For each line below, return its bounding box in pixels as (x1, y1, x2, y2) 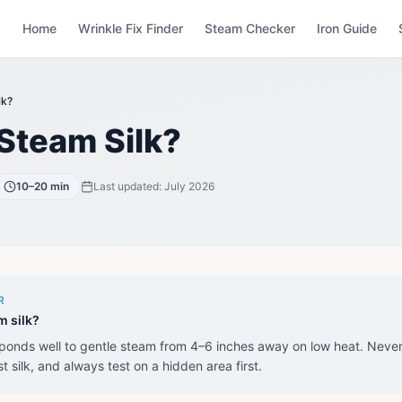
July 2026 (164, 179, 214, 193)
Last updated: (93, 179, 164, 193)
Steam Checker (205, 21, 295, 36)
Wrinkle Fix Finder (78, 21, 183, 36)
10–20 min (16, 179, 69, 193)
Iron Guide (317, 21, 377, 36)
